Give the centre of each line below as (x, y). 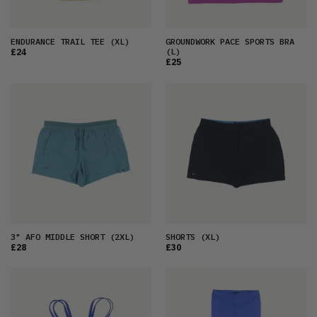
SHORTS (180, 237)
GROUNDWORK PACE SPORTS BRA (230, 42)
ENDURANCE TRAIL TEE (58, 42)
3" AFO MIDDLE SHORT (58, 237)
